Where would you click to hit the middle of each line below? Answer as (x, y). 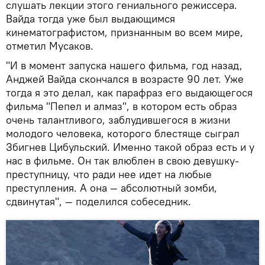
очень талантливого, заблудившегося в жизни (118, 119)
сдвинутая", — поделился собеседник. (98, 201)
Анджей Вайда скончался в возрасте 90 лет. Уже (125, 79)
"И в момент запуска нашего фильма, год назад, (124, 65)
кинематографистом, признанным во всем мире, (125, 32)
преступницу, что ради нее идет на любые (109, 174)
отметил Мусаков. (50, 46)
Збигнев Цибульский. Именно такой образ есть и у (130, 147)
